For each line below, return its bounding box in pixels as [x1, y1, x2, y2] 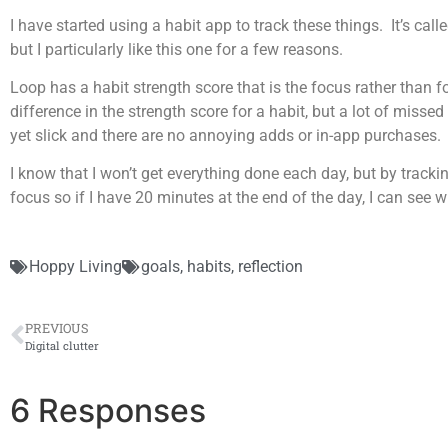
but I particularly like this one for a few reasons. [10, 39, 343, 59]
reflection [238, 256, 303, 276]
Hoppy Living [29, 256, 122, 276]
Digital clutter [25, 337, 99, 353]
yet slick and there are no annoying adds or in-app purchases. [10, 125, 441, 145]
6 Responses [10, 390, 206, 430]
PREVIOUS [25, 319, 89, 336]
